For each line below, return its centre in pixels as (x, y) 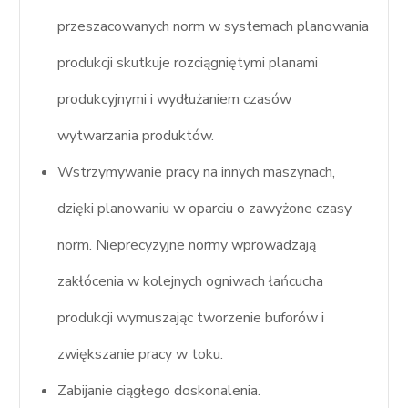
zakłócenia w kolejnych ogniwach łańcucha (191, 281)
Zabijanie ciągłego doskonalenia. (159, 390)
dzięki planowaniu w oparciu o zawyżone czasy (205, 208)
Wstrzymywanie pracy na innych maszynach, (197, 172)
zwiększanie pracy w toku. (141, 354)
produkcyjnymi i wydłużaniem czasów (175, 99)
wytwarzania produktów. (136, 135)
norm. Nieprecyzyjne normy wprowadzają (187, 245)
